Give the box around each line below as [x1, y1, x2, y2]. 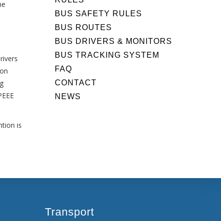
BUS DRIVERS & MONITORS [55, 37, 172, 45]
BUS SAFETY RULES [55, 9, 142, 18]
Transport [45, 206, 94, 218]
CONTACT [55, 78, 97, 87]
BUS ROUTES [55, 23, 112, 32]
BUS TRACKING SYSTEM [55, 50, 159, 59]
